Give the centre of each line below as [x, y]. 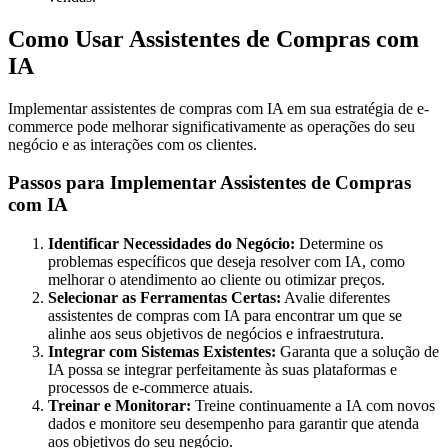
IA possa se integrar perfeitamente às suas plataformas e [222, 370]
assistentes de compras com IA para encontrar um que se [225, 316]
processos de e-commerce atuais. [150, 388]
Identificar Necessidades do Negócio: [171, 244]
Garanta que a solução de [357, 352]
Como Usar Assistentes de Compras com [213, 38]
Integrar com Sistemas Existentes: [162, 352]
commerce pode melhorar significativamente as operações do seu [211, 126]
